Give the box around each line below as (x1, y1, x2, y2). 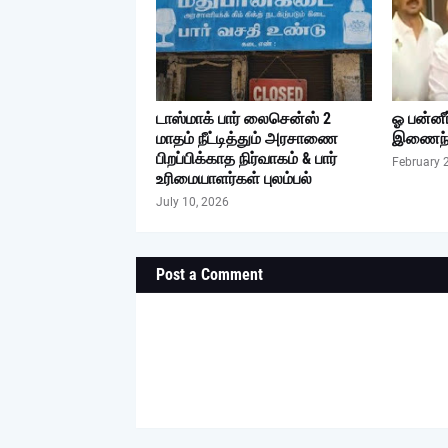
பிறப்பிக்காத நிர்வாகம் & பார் (155, 149, 337, 168)
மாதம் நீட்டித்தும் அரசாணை (155, 129, 338, 148)
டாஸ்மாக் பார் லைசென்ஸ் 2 (155, 109, 331, 128)
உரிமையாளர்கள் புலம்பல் (155, 169, 312, 188)
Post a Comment (155, 265, 263, 284)
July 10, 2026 (155, 195, 229, 209)
